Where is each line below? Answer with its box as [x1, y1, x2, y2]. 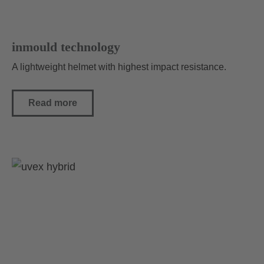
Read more [28, 98, 77, 108]
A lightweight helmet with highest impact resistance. [12, 62, 226, 72]
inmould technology [12, 39, 120, 55]
